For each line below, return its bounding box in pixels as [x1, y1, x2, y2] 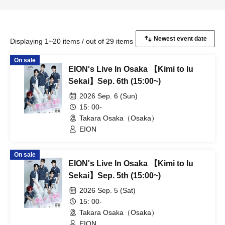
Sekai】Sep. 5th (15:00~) [68, 171, 161, 180]
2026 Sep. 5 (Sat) [79, 186, 136, 194]
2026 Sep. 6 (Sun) [79, 92, 138, 100]
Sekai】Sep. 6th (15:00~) [68, 77, 161, 85]
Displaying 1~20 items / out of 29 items [10, 37, 133, 45]
